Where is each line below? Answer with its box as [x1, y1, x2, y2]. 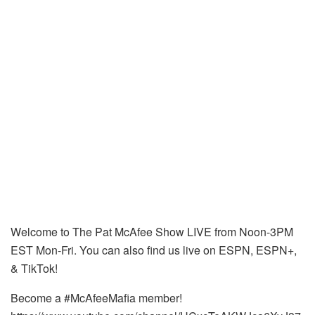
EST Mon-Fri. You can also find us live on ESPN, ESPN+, [11, 241, 297, 258]
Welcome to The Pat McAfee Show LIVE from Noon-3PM [11, 223, 293, 240]
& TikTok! [11, 259, 58, 276]
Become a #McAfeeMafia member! [11, 289, 182, 306]
